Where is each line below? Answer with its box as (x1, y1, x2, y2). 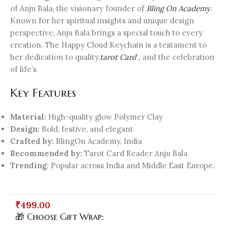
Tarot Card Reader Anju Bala (82, 148, 187, 159)
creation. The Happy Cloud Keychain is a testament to (10, 40, 207, 50)
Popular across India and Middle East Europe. (49, 161, 215, 171)
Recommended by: (10, 148, 82, 159)
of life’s (10, 64, 36, 74)
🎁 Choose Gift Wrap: (15, 211, 104, 223)
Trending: (10, 161, 49, 171)
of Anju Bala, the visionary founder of (10, 4, 146, 14)
